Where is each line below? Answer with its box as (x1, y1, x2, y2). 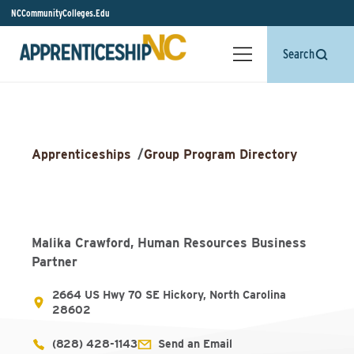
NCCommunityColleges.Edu (11, 7, 110, 19)
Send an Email (158, 337, 232, 350)
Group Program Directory (144, 147, 297, 162)
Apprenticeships (32, 147, 131, 162)
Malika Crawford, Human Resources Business (32, 235, 307, 250)
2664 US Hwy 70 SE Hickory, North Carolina (51, 288, 286, 301)
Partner (32, 254, 77, 269)
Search (283, 47, 314, 62)
